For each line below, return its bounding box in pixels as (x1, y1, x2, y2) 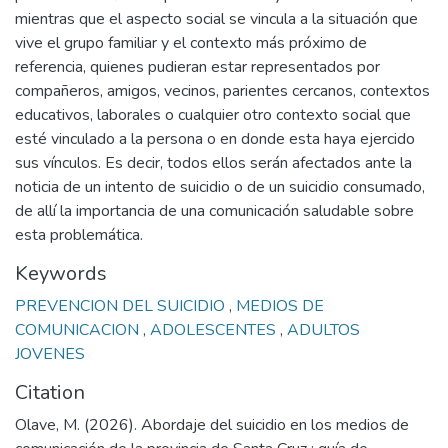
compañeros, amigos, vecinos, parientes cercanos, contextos (15, 80, 430, 102)
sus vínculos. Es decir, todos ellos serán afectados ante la (15, 152, 412, 174)
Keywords (15, 260, 107, 287)
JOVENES (15, 343, 85, 365)
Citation (15, 379, 85, 406)
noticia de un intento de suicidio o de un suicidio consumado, (15, 176, 425, 198)
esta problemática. (15, 224, 143, 246)
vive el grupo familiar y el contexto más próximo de (15, 32, 367, 54)
